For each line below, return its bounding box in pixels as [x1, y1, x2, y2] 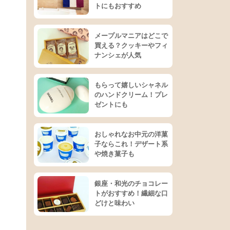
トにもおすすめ [94, 2, 141, 10]
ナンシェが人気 [94, 51, 141, 59]
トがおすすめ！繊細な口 [94, 189, 168, 197]
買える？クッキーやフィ [94, 42, 168, 49]
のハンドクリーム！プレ [94, 91, 168, 99]
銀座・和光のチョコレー [94, 180, 168, 187]
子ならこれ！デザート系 [94, 140, 168, 148]
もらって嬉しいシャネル [94, 81, 168, 89]
